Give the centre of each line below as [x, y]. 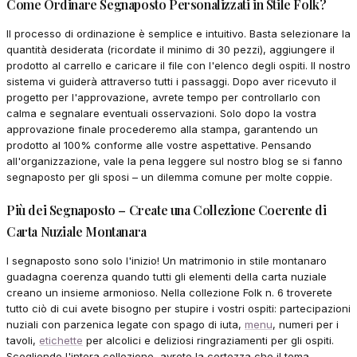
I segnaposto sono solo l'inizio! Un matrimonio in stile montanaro [167, 260]
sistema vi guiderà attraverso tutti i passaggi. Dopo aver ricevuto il [171, 81]
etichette [61, 340]
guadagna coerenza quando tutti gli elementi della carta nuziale [167, 276]
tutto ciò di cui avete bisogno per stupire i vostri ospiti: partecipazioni [178, 308]
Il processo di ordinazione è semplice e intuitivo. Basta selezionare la [178, 33]
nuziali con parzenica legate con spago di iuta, [126, 324]
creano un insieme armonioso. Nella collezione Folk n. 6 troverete [169, 292]
